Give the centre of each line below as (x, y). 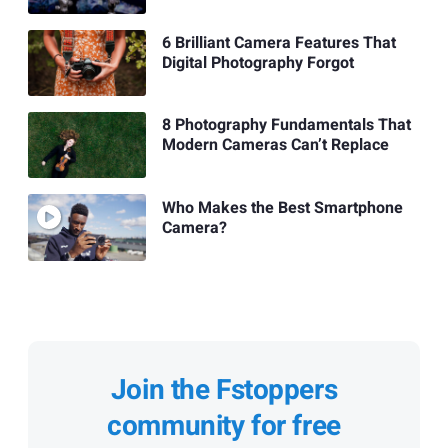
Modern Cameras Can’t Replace (275, 145)
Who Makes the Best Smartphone (282, 207)
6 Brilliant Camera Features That (278, 42)
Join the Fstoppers (224, 390)
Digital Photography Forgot (257, 62)
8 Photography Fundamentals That (286, 125)
